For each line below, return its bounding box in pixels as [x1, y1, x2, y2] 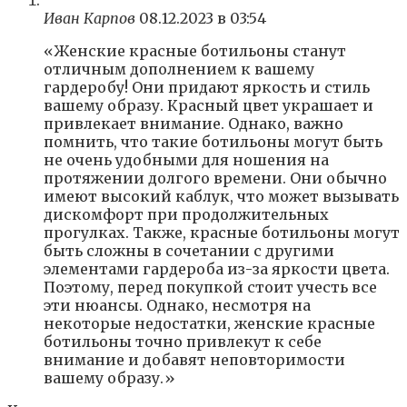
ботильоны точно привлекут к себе [44, 333, 322, 352]
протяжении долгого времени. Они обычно [44, 169, 387, 188]
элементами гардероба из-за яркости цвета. [44, 260, 390, 279]
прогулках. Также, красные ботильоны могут [44, 223, 400, 243]
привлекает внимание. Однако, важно [44, 114, 343, 134]
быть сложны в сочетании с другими [44, 242, 334, 261]
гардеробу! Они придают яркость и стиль [44, 78, 370, 97]
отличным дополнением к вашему [44, 60, 314, 79]
